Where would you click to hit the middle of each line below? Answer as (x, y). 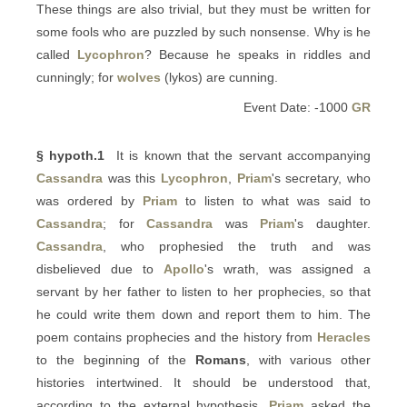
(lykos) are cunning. (219, 77)
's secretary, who (321, 178)
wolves (139, 77)
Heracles (344, 337)
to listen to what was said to (274, 201)
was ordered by (89, 201)
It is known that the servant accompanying (238, 155)
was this (132, 178)
